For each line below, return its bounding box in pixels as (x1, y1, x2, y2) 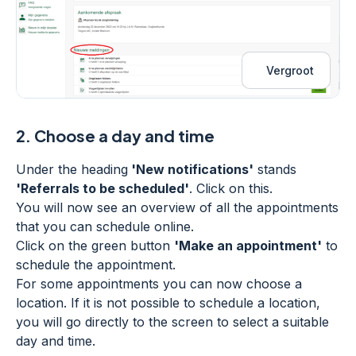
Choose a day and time (34, 126, 215, 146)
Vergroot (266, 64, 314, 78)
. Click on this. (189, 180, 273, 197)
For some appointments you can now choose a (16, 276, 302, 292)
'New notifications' (128, 161, 253, 178)
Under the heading (16, 161, 128, 178)
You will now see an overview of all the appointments (16, 199, 339, 216)
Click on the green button (16, 238, 174, 254)
